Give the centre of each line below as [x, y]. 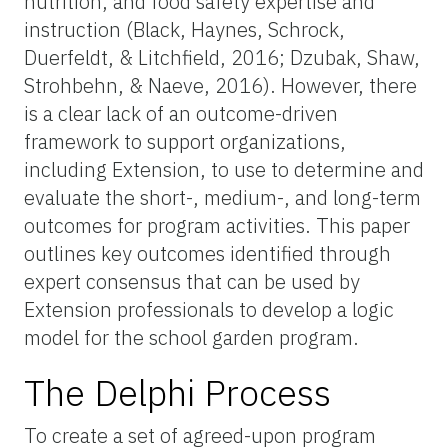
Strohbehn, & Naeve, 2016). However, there [220, 85]
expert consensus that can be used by [192, 281]
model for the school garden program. [191, 337]
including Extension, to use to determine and [224, 169]
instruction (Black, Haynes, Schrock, [184, 29]
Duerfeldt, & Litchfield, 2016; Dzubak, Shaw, [222, 57]
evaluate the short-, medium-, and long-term [222, 197]
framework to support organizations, [185, 141]
